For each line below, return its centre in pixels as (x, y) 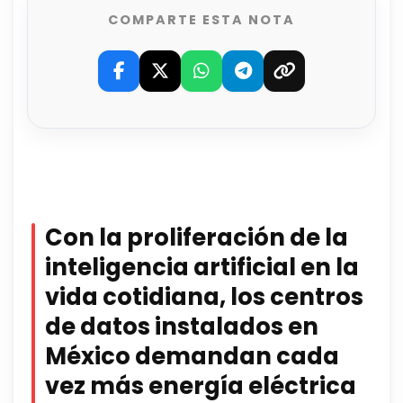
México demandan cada (192, 357)
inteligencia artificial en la (202, 268)
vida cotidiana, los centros (204, 297)
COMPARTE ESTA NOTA (201, 20)
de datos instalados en (182, 327)
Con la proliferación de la (197, 238)
